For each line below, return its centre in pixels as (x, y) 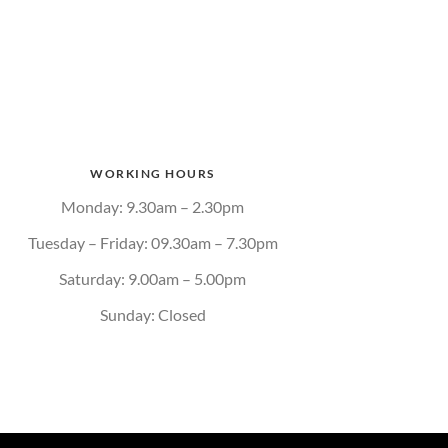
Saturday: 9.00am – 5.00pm (153, 278)
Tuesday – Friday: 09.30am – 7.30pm (152, 242)
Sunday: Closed (152, 314)
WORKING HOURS (152, 173)
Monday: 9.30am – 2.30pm (153, 206)
